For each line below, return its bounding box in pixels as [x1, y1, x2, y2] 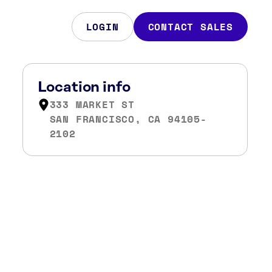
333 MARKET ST [49, 97, 135, 112]
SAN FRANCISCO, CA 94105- [49, 112, 207, 126]
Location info [37, 80, 131, 95]
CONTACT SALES [148, 19, 233, 34]
